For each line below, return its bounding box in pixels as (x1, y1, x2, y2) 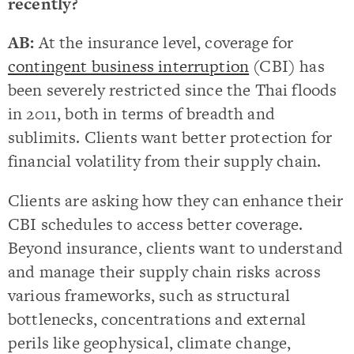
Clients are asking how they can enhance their (8, 188, 344, 212)
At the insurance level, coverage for (38, 31, 294, 55)
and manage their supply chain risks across (8, 259, 321, 283)
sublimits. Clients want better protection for (8, 126, 333, 149)
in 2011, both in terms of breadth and (8, 102, 275, 126)
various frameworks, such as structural (8, 283, 291, 307)
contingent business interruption (8, 55, 250, 78)
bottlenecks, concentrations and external (8, 307, 307, 330)
